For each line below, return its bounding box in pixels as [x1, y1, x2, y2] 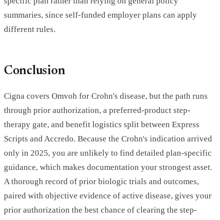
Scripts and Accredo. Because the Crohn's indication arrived [4, 134, 212, 144]
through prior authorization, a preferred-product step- [4, 106, 191, 115]
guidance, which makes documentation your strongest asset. [4, 163, 212, 172]
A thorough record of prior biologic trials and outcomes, [4, 177, 199, 187]
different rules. [4, 24, 55, 34]
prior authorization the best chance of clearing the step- [4, 205, 197, 215]
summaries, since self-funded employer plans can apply [4, 10, 197, 20]
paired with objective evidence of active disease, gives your [4, 191, 212, 201]
